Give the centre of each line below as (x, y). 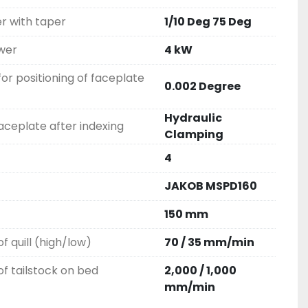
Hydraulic (193, 118)
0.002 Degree (202, 86)
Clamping (194, 134)
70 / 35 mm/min (209, 242)
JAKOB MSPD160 (211, 186)
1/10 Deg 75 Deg (208, 22)
